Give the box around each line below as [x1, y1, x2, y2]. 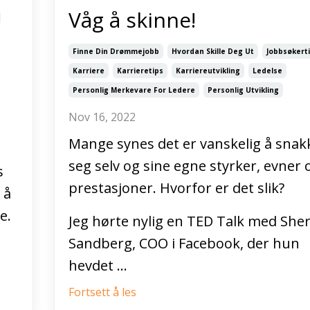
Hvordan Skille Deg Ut [171, 46, 254, 57]
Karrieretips [116, 66, 163, 76]
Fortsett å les [68, 284, 136, 300]
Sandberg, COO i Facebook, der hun [68, 234, 300, 253]
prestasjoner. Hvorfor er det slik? [68, 179, 288, 198]
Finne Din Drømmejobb [72, 46, 159, 57]
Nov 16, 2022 [68, 109, 136, 125]
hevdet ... [68, 256, 127, 275]
